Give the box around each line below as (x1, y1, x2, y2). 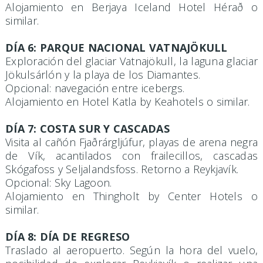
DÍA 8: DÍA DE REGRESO (5, 230, 130, 244)
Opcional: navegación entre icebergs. (5, 81, 184, 96)
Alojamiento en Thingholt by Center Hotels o (5, 189, 258, 204)
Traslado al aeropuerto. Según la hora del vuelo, (5, 243, 258, 258)
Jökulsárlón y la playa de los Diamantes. (5, 68, 200, 82)
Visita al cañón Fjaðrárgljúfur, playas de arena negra (5, 135, 258, 150)
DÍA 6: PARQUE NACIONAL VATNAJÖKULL (5, 41, 228, 55)
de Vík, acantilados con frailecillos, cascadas (5, 149, 258, 163)
